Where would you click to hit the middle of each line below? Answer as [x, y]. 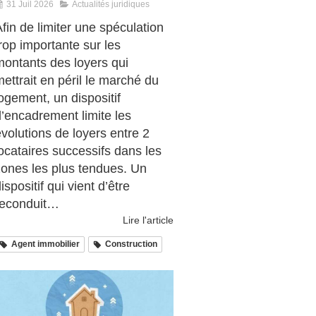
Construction [131, 244]
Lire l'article [148, 220]
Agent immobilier [45, 244]
